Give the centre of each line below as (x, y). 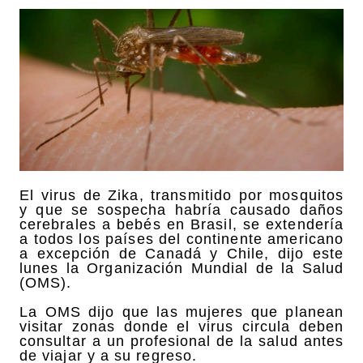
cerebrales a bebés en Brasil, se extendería (181, 224)
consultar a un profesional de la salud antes (181, 341)
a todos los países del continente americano (181, 239)
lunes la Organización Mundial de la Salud (181, 268)
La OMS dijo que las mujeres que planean (181, 312)
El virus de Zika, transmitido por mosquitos (181, 195)
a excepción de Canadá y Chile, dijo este (181, 253)
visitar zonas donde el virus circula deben (181, 326)
